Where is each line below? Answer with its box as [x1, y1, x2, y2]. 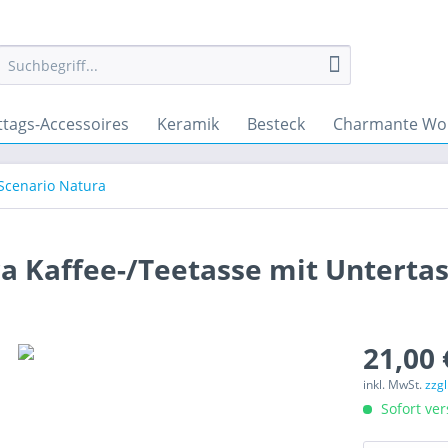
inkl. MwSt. [363, 376, 426, 393]
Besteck [247, 113, 305, 135]
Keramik [157, 113, 219, 135]
